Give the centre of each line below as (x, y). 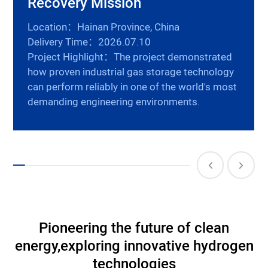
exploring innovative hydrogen (157, 246)
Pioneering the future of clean (134, 229)
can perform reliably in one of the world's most (133, 88)
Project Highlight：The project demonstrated (130, 58)
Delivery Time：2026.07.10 (89, 43)
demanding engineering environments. (114, 103)
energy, (37, 246)
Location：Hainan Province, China (104, 28)
